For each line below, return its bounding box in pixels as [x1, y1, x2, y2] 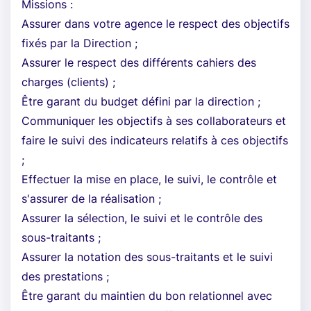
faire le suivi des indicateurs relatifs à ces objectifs [22, 133, 288, 147]
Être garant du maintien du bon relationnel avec [22, 289, 272, 303]
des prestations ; [22, 269, 109, 283]
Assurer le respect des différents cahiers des [22, 56, 256, 69]
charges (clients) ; [22, 75, 115, 89]
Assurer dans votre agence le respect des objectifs [22, 17, 289, 31]
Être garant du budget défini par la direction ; [22, 94, 260, 108]
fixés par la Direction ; [22, 36, 137, 50]
